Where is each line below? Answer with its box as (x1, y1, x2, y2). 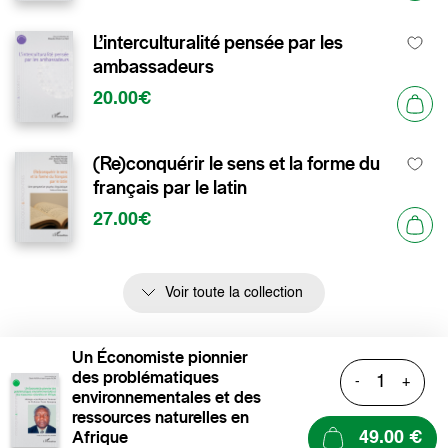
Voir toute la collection (165, 285, 303, 300)
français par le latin (93, 174, 247, 200)
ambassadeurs (93, 53, 214, 79)
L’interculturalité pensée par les (93, 29, 343, 55)
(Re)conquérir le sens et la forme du (93, 150, 380, 176)
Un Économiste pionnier (72, 345, 248, 368)
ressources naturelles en (72, 405, 249, 428)
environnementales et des (72, 385, 261, 408)
